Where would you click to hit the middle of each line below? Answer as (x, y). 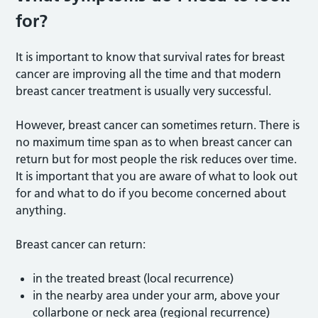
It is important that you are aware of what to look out (157, 176)
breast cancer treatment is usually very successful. (144, 91)
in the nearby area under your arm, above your (157, 295)
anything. (41, 210)
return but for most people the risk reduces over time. (157, 159)
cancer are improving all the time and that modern (149, 74)
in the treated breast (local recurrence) (133, 278)
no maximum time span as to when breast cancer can (154, 142)
